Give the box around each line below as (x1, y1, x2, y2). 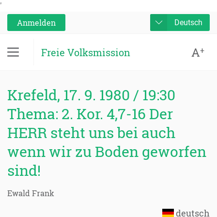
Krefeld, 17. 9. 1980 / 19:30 (7, 85, 175, 104)
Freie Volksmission (41, 46, 130, 59)
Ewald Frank (7, 188, 54, 198)
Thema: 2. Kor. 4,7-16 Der (7, 104, 173, 123)
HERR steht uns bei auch (7, 123, 175, 142)
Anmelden (17, 17, 56, 28)
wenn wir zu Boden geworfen (7, 142, 206, 161)
